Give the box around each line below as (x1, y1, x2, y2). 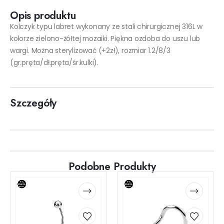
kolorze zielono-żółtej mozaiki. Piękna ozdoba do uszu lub (10, 33, 200, 43)
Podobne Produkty (68, 158, 156, 174)
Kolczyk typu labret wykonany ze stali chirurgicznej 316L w (10, 21, 202, 31)
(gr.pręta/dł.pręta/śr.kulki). (10, 57, 98, 67)
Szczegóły (10, 95, 57, 111)
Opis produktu (10, 7, 76, 23)
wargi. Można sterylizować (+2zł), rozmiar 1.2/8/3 (10, 45, 170, 55)
